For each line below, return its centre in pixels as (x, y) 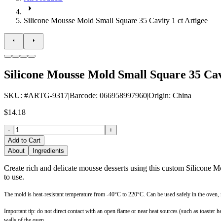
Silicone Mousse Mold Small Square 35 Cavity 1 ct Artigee (116, 20)
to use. (14, 177)
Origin (159, 95)
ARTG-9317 (48, 95)
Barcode (83, 95)
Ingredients (48, 150)
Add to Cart (24, 140)
